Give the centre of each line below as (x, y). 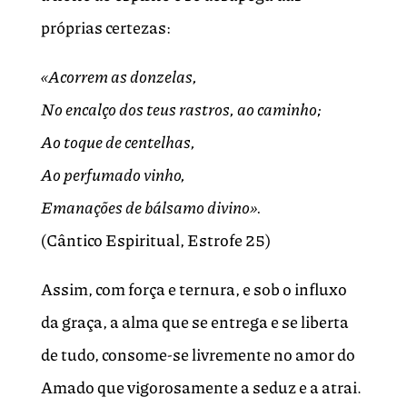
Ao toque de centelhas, (118, 142)
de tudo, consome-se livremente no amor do (198, 355)
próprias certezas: (105, 28)
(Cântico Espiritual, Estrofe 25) (155, 240)
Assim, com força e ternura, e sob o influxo (194, 289)
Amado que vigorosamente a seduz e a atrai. (201, 387)
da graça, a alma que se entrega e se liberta (194, 322)
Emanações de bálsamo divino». (151, 208)
